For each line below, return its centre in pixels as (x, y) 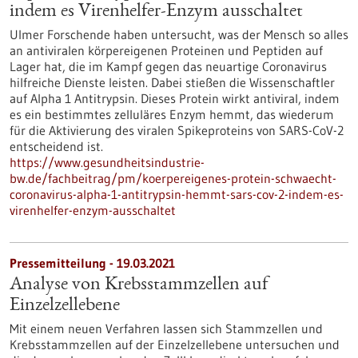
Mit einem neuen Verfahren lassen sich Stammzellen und (166, 328)
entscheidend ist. (56, 146)
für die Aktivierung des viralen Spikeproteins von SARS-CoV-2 (177, 130)
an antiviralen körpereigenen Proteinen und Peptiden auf (166, 50)
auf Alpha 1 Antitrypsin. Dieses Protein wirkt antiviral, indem (175, 98)
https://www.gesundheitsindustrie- (107, 162)
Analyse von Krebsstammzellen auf (139, 285)
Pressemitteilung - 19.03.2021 (92, 263)
